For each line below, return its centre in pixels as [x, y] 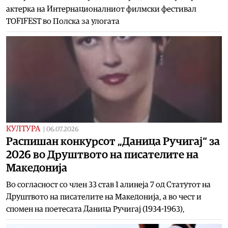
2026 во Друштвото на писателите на [102, 154]
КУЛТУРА [23, 129]
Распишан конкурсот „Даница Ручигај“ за [113, 141]
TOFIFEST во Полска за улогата [63, 21]
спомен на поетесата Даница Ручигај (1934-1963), [95, 209]
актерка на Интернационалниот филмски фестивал [101, 9]
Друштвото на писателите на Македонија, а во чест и [104, 197]
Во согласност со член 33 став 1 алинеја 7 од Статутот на [108, 184]
